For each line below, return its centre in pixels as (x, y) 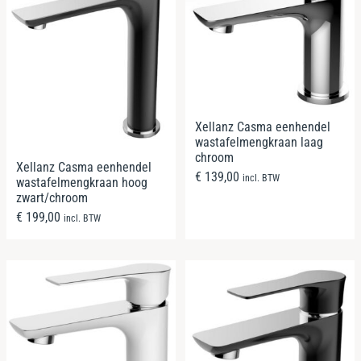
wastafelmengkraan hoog (82, 182)
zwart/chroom (52, 197)
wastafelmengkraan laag (259, 142)
